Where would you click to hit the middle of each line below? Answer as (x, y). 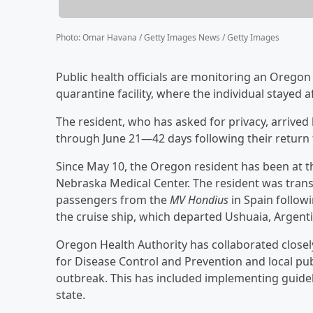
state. (71, 294)
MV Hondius (199, 199)
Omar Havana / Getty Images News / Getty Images (181, 37)
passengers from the (113, 199)
